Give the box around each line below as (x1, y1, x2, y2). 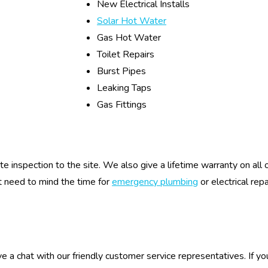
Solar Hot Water (97, 14, 166, 28)
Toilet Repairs (97, 48, 154, 61)
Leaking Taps (97, 81, 151, 95)
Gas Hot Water (97, 31, 161, 44)
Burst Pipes (97, 65, 146, 78)
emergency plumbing (112, 175, 198, 188)
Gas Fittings (97, 98, 147, 111)
